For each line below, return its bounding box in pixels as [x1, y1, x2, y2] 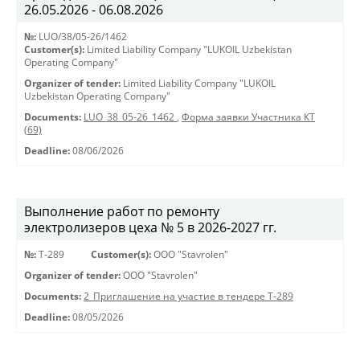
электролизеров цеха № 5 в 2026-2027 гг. [24, 219, 276, 236]
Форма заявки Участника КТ [182, 111, 315, 123]
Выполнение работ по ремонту [24, 202, 219, 220]
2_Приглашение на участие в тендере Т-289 [84, 290, 293, 302]
